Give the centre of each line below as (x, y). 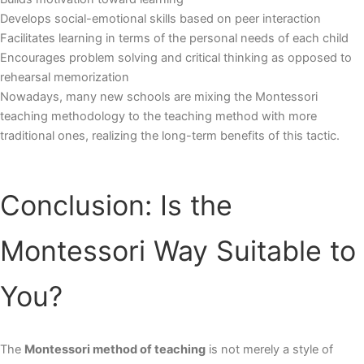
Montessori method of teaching (115, 350)
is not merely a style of (269, 350)
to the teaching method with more (221, 117)
